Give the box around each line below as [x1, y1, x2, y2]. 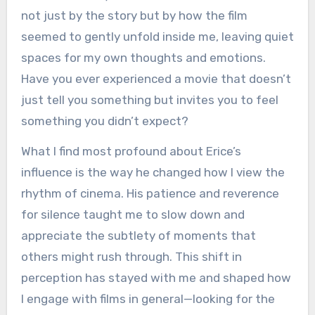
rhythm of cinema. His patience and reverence [20, 186, 279, 200]
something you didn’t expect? [20, 113, 188, 128]
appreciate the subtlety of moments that [20, 228, 256, 243]
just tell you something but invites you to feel [20, 92, 278, 107]
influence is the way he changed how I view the [20, 165, 285, 179]
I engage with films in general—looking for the [20, 291, 275, 306]
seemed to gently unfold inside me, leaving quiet [20, 29, 294, 44]
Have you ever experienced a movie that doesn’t [20, 71, 291, 86]
